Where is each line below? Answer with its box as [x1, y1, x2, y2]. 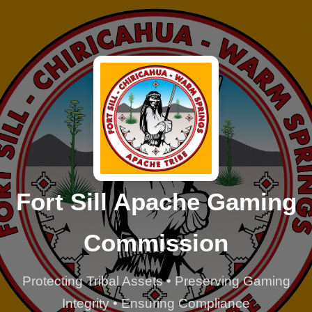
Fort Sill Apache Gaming [15, 188, 297, 215]
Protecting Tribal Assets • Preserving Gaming [22, 274, 290, 288]
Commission [84, 229, 228, 256]
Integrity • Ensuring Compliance [62, 296, 250, 311]
